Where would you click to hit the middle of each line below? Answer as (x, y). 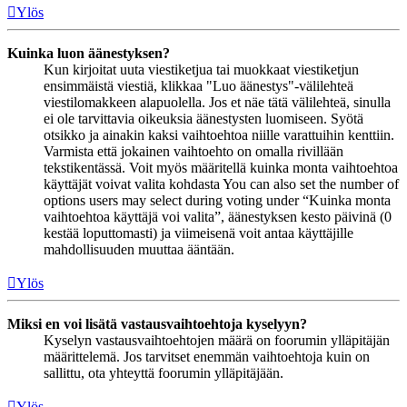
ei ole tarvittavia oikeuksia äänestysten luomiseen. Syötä (203, 118)
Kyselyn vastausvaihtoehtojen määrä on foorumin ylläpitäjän (217, 340)
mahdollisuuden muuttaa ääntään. (139, 249)
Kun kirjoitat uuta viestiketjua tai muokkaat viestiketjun (201, 69)
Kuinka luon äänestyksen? (89, 53)
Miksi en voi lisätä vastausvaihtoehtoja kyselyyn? (157, 323)
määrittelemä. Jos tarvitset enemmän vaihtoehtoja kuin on (207, 356)
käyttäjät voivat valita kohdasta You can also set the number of (221, 184)
